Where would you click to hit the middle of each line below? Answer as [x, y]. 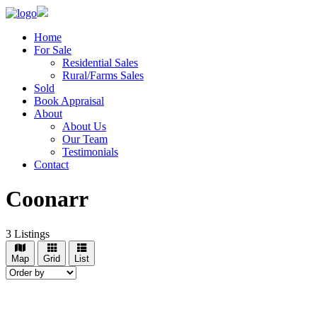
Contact [51, 165]
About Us [84, 126]
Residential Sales [100, 63]
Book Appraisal [69, 101]
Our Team [85, 139]
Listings [30, 234]
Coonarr [47, 199]
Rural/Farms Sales [103, 75]
